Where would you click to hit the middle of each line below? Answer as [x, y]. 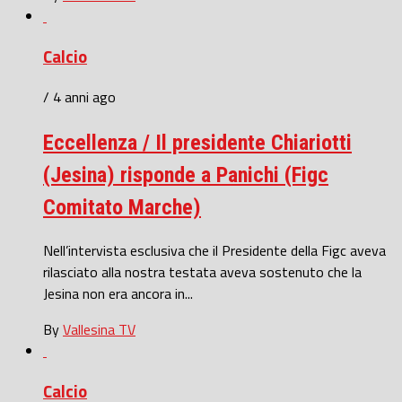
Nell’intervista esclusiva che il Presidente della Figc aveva [214, 251]
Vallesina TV [99, 330]
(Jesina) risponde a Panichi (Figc [186, 175]
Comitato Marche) [122, 207]
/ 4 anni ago [79, 96]
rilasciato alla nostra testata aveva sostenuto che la [202, 272]
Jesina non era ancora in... [118, 294]
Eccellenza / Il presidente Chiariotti [197, 142]
